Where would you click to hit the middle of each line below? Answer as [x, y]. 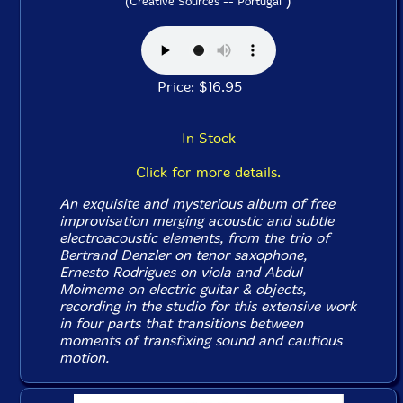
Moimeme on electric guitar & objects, [183, 290]
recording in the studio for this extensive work [208, 307]
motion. [85, 358]
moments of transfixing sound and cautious [201, 341]
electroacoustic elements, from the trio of [195, 238]
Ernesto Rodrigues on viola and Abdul [181, 273]
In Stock [208, 139]
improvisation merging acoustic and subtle [197, 221]
